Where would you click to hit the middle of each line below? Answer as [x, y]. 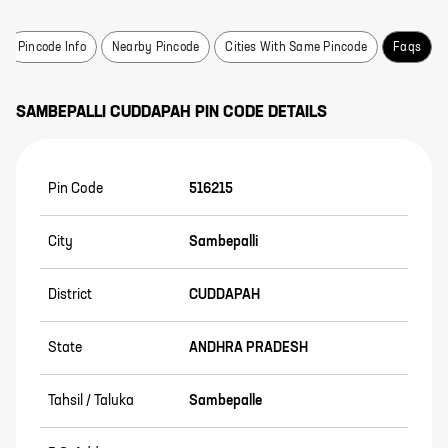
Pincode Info [52, 48]
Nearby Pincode [155, 48]
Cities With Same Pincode [296, 48]
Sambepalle [225, 401]
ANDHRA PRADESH [248, 348]
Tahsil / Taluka [91, 401]
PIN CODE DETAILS [259, 113]
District [70, 295]
